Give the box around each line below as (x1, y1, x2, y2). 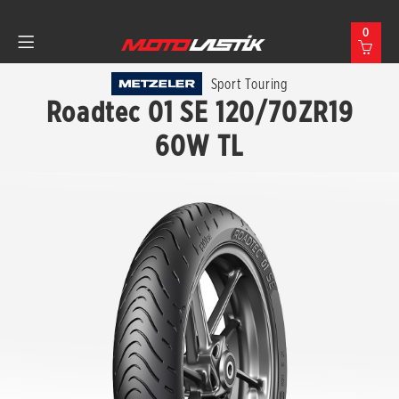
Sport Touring (210, 75, 288, 93)
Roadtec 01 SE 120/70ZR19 (45, 94, 354, 129)
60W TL (155, 128, 244, 163)
